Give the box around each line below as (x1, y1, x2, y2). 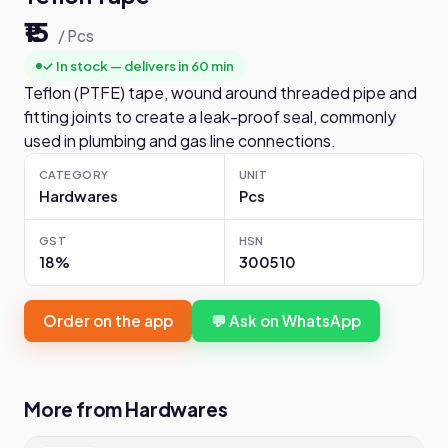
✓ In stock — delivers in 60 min (42, 57, 234, 74)
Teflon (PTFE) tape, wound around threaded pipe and (24, 82, 417, 103)
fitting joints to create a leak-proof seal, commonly (24, 106, 396, 127)
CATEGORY (39, 167, 109, 181)
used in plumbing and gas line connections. (24, 130, 336, 151)
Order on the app (43, 311, 173, 330)
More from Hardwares (24, 397, 228, 421)
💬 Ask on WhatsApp (211, 311, 361, 330)
